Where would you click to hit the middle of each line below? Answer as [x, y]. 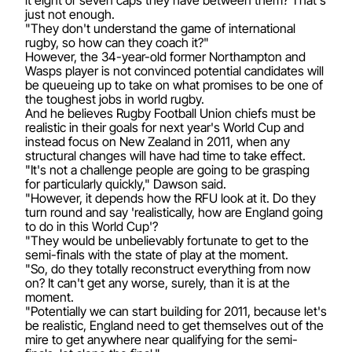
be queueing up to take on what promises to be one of [174, 84]
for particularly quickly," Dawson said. [126, 183]
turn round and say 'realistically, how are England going [174, 212]
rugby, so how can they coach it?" [117, 42]
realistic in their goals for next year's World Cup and [165, 127]
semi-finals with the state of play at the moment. [157, 254]
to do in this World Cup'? [92, 226]
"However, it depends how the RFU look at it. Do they [170, 198]
